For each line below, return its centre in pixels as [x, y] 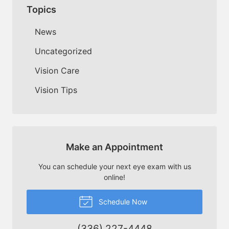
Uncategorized [63, 51]
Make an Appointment [114, 147]
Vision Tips [56, 90]
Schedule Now [122, 201]
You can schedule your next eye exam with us [114, 166]
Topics [41, 9]
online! [114, 177]
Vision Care [57, 70]
